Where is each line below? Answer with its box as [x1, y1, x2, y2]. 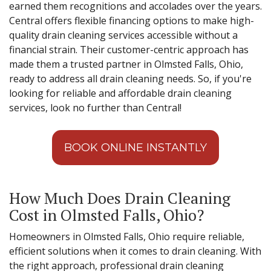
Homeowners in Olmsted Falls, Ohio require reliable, [9, 229, 244, 243]
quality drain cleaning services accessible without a [9, 28, 238, 42]
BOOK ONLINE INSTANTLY [64, 140, 207, 154]
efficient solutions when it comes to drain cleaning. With [9, 244, 261, 258]
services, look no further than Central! [9, 100, 181, 114]
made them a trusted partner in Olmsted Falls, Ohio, [9, 57, 243, 71]
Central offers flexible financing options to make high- [9, 13, 254, 27]
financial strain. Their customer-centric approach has [9, 42, 249, 56]
